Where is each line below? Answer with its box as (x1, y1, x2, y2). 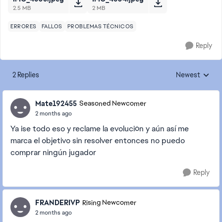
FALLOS (41, 23, 62, 30)
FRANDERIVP (35, 198, 80, 207)
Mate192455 (35, 99, 77, 108)
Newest (176, 70, 200, 79)
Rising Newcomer (82, 198, 136, 207)
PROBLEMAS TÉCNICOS (67, 23, 134, 30)
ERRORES (10, 23, 37, 30)
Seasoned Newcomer (79, 99, 146, 108)
